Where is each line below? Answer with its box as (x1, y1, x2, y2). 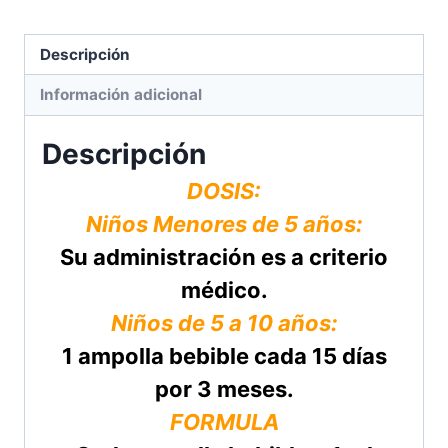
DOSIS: (187, 177, 261, 204)
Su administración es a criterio (60, 243, 388, 270)
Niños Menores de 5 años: (85, 210, 363, 237)
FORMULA (169, 408, 279, 435)
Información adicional (40, 84, 203, 104)
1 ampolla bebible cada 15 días (61, 342, 387, 369)
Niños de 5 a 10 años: (110, 309, 338, 336)
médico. (180, 276, 268, 303)
